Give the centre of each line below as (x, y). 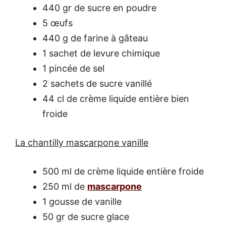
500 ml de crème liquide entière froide (123, 172)
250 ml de (65, 187)
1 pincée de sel (73, 69)
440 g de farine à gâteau (95, 38)
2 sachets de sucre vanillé (97, 84)
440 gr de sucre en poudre (99, 8)
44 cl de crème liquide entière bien (116, 99)
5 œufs (58, 23)
